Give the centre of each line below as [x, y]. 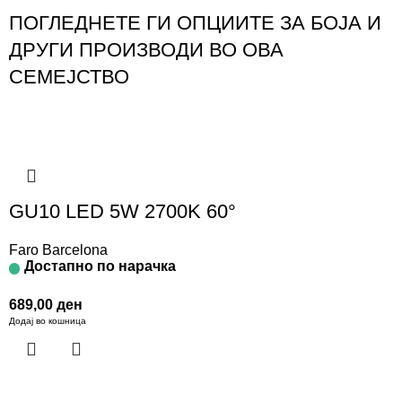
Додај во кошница [48, 321]
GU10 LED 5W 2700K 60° [122, 212]
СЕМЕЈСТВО [69, 77]
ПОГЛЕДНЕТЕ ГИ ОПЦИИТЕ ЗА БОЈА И [195, 23]
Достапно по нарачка [100, 267]
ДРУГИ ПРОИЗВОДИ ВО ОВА [146, 50]
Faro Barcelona [58, 250]
